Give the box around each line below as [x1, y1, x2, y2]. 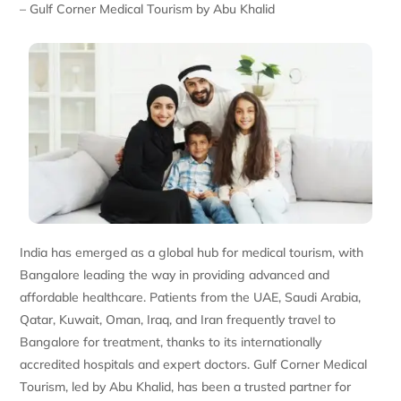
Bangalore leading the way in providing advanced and [20, 266, 330, 283]
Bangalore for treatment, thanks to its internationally [20, 333, 322, 350]
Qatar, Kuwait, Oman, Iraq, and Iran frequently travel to [20, 311, 337, 328]
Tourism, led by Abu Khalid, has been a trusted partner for [20, 378, 352, 395]
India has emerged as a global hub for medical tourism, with [20, 243, 364, 260]
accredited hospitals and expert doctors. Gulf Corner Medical [20, 355, 368, 372]
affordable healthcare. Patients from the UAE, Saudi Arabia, [20, 288, 362, 305]
